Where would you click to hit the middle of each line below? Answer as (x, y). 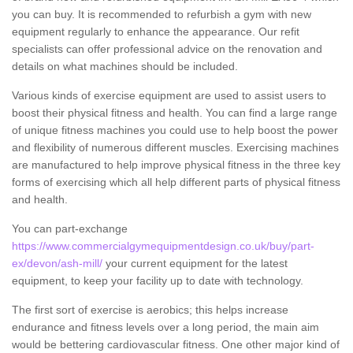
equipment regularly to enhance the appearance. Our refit (156, 31)
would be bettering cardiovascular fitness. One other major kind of (176, 344)
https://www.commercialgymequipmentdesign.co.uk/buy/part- (163, 245)
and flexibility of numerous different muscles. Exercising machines (175, 147)
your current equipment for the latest (195, 263)
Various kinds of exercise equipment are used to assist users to (169, 95)
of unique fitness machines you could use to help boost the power (175, 130)
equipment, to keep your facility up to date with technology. (159, 280)
